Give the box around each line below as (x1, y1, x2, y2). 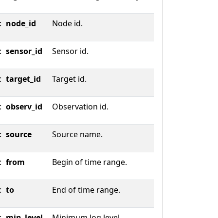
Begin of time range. (52, 157, 127, 167)
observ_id (6, 101, 42, 112)
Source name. (52, 129, 103, 140)
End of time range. (52, 184, 120, 195)
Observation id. (52, 101, 109, 112)
